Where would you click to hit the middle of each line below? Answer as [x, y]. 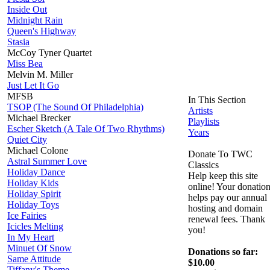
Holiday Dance [36, 172]
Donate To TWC [220, 154]
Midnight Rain [35, 20]
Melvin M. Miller [40, 74]
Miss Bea [25, 63]
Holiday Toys [33, 204]
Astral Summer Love [47, 161]
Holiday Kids [33, 183]
